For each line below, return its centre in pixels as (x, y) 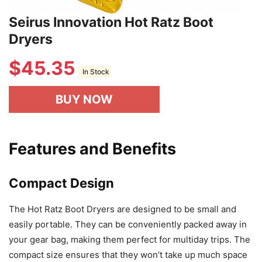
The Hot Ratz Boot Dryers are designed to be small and (123, 209)
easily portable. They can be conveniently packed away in (128, 224)
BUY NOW (84, 99)
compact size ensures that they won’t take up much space (128, 254)
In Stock (94, 72)
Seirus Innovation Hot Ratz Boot (111, 22)
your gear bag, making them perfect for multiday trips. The (130, 239)
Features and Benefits (92, 149)
